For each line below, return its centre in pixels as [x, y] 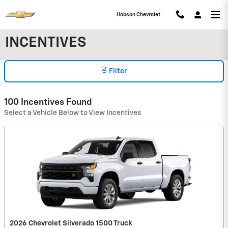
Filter [118, 72]
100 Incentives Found [48, 102]
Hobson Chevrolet [138, 15]
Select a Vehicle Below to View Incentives [73, 113]
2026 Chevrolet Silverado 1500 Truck [71, 223]
